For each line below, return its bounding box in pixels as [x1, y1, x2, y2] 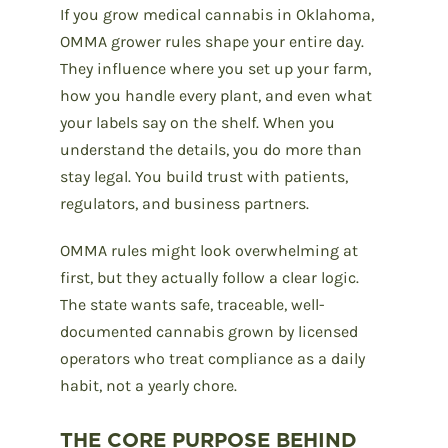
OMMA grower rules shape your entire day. [60, 31, 364, 51]
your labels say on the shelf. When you [60, 112, 335, 132]
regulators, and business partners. [60, 193, 309, 213]
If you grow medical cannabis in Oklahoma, [60, 4, 374, 24]
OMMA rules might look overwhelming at [60, 240, 358, 260]
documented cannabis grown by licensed [60, 321, 358, 341]
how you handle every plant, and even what [60, 85, 372, 105]
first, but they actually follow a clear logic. [60, 267, 359, 287]
